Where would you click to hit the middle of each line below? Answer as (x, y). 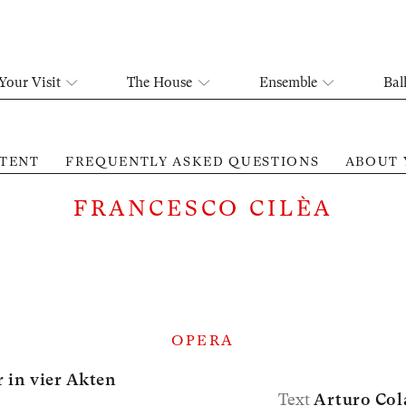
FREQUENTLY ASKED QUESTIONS (192, 161)
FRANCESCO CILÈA (203, 209)
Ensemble (288, 83)
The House (160, 83)
